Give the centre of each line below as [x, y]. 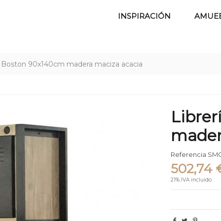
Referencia [189, 155]
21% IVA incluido [191, 180]
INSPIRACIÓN [145, 16]
